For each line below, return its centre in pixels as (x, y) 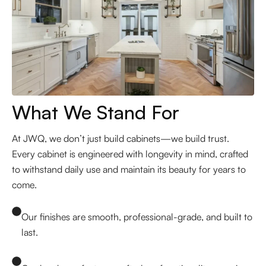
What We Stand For (96, 112)
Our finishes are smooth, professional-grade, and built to (137, 216)
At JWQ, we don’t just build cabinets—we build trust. (121, 138)
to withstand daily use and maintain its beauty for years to (129, 169)
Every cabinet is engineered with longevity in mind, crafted (130, 153)
